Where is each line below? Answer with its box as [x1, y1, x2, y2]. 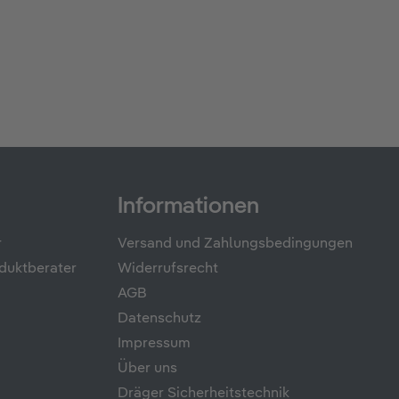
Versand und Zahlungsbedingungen [118, 237, 353, 252]
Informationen [118, 195, 259, 219]
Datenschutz [118, 312, 201, 327]
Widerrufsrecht [118, 262, 218, 277]
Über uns [118, 362, 177, 377]
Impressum [118, 337, 191, 352]
